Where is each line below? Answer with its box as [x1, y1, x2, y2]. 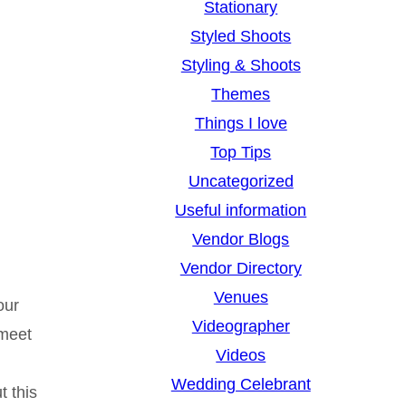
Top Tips [210, 143, 272, 162]
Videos [216, 346, 266, 365]
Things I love [194, 114, 287, 133]
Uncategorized [188, 172, 294, 191]
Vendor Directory [179, 259, 302, 278]
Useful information [175, 201, 307, 220]
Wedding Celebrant [170, 375, 311, 394]
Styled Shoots [190, 27, 292, 46]
